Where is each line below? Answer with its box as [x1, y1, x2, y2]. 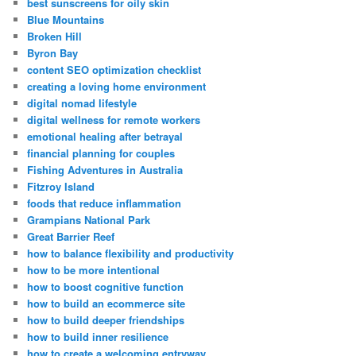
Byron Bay [27, 45, 79, 61]
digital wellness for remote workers [27, 112, 201, 128]
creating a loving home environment [27, 79, 207, 95]
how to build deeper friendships [27, 312, 185, 328]
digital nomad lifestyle [27, 95, 137, 111]
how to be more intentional [27, 262, 161, 278]
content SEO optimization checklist [27, 62, 202, 78]
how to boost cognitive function [27, 279, 184, 295]
